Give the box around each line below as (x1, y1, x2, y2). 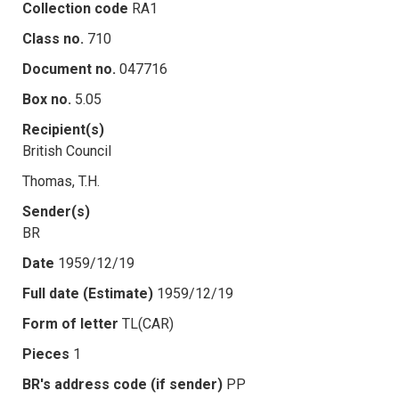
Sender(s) (22, 202, 90, 220)
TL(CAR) (122, 314, 174, 332)
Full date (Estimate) (22, 284, 153, 302)
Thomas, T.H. (22, 172, 100, 190)
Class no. (22, 29, 84, 47)
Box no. (22, 90, 71, 108)
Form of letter (22, 314, 118, 332)
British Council (22, 142, 111, 159)
